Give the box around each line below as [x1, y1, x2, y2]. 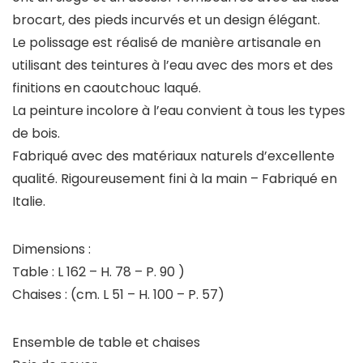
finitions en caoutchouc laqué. [12, 79, 201, 97]
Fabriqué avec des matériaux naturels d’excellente [12, 147, 335, 165]
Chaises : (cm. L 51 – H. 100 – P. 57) [12, 285, 224, 304]
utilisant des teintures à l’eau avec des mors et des [12, 56, 333, 75]
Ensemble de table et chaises [12, 333, 200, 352]
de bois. [12, 124, 60, 143]
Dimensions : [12, 240, 91, 258]
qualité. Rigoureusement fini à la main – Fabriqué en [12, 169, 337, 188]
